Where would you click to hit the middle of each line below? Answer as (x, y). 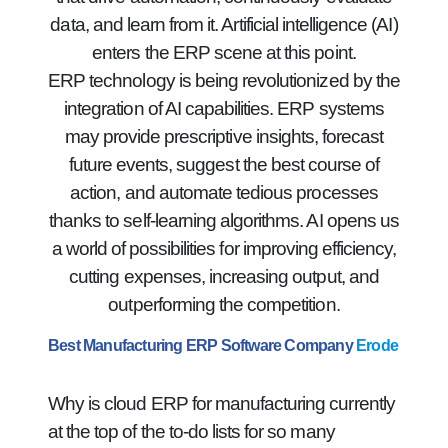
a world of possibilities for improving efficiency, (224, 248)
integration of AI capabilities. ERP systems (224, 108)
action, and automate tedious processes (224, 192)
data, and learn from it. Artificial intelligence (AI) (224, 24)
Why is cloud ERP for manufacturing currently (221, 403)
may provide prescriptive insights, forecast (224, 136)
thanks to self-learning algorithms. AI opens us (224, 220)
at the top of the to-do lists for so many (191, 431)
